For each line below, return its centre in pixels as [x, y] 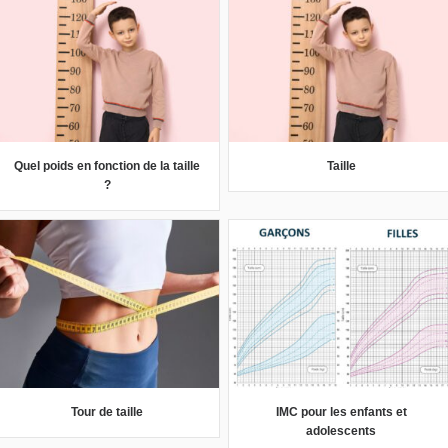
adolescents [341, 430]
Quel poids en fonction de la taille [107, 165]
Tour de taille [107, 411]
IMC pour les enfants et [341, 411]
